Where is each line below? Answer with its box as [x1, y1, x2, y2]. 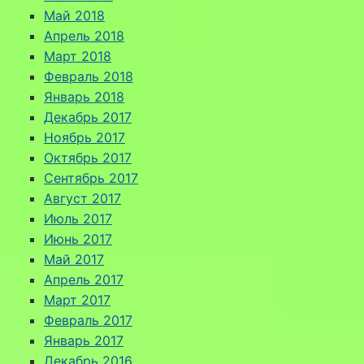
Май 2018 [43, 6, 105, 24]
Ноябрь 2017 [43, 128, 125, 145]
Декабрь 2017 [43, 108, 132, 125]
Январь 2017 [43, 331, 123, 349]
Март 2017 [43, 291, 110, 308]
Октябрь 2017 [43, 149, 132, 166]
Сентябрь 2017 [43, 169, 138, 186]
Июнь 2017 [43, 230, 112, 247]
